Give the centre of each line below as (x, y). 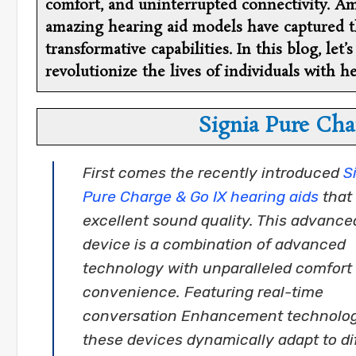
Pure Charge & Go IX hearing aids (201, 197)
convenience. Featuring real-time (203, 292)
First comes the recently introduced (213, 173)
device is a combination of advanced (214, 245)
